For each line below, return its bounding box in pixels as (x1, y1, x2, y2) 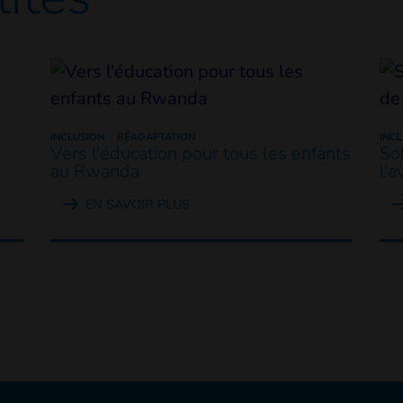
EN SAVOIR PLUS (85, 194, 190, 213)
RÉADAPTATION (116, 130, 195, 144)
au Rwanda (49, 158, 139, 184)
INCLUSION (49, 130, 104, 144)
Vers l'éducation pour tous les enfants (49, 140, 351, 166)
